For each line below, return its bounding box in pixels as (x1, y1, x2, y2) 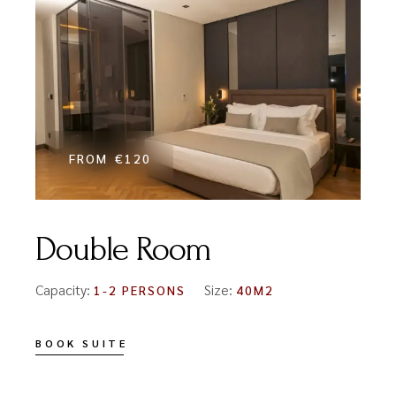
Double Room (35, 229, 212, 269)
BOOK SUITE (35, 335, 128, 350)
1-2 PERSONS (94, 281, 186, 298)
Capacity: (35, 279, 95, 299)
